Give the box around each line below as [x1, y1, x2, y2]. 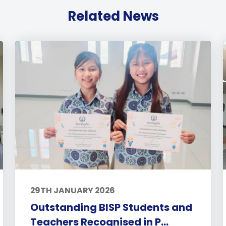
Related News [67, 7, 159, 25]
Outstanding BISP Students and [30, 200, 193, 214]
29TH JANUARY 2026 [30, 184, 116, 196]
